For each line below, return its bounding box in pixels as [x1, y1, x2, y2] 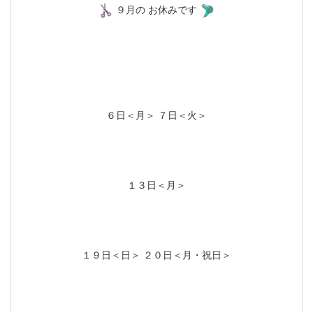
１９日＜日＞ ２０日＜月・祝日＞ [82, 249, 231, 261]
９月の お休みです [113, 4, 200, 15]
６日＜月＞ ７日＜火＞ [106, 110, 207, 121]
